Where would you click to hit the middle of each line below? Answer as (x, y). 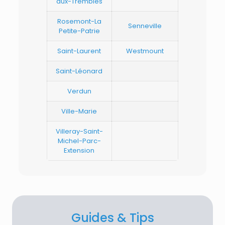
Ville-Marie (79, 111)
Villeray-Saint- (79, 131)
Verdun (79, 91)
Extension (79, 150)
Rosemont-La (79, 21)
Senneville (145, 26)
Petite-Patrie (79, 31)
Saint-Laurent (79, 51)
